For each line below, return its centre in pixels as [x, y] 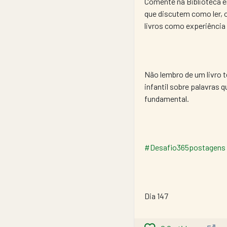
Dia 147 [156, 196]
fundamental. [167, 99]
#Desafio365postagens [185, 147]
